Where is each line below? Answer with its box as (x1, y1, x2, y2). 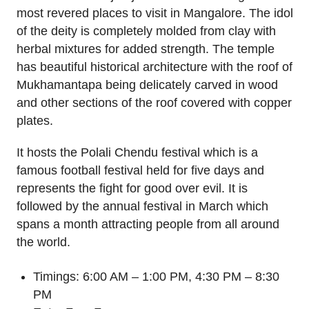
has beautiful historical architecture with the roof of (17, 59, 292, 74)
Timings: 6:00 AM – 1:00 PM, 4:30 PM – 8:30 (33, 270, 279, 284)
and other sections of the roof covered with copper (17, 95, 292, 110)
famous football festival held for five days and (17, 163, 264, 178)
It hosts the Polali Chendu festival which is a (17, 146, 258, 160)
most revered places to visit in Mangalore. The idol (17, 6, 293, 20)
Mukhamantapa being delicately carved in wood (17, 77, 278, 92)
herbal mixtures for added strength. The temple (17, 41, 275, 56)
